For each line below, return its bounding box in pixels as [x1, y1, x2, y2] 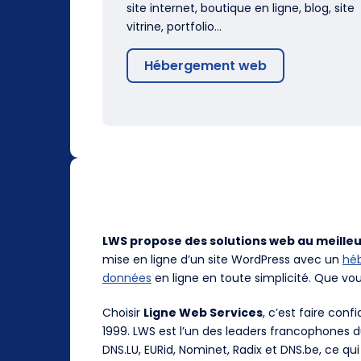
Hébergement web [144, 56, 267, 75]
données [102, 269, 151, 286]
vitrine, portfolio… [127, 18, 222, 35]
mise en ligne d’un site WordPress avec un [102, 251, 342, 268]
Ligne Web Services [143, 304, 263, 321]
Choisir [102, 304, 143, 321]
